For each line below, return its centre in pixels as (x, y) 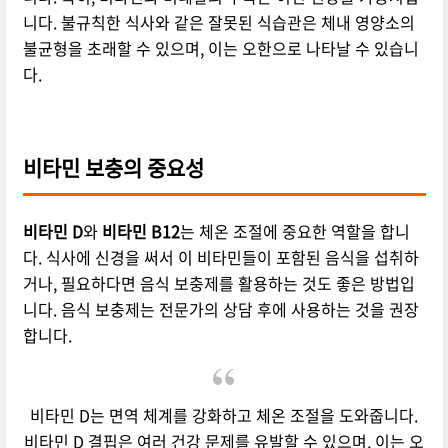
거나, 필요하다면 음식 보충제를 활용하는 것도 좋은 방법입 (218, 283)
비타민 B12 (140, 231)
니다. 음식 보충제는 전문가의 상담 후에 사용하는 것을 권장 (220, 309)
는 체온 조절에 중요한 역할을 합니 (294, 231)
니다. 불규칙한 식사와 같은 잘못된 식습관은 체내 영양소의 (218, 22)
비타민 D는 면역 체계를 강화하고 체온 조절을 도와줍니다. (224, 415)
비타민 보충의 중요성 (113, 168)
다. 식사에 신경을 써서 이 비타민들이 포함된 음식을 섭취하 (220, 257)
